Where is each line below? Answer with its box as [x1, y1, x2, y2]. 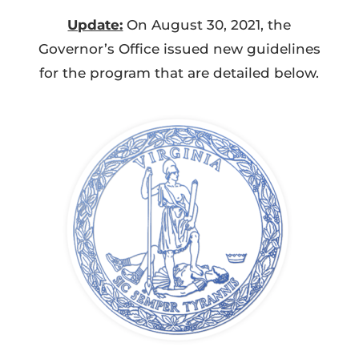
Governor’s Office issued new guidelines [38, 41, 321, 57]
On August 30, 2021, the [123, 17, 292, 33]
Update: [67, 17, 123, 33]
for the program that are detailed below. [39, 65, 320, 81]
